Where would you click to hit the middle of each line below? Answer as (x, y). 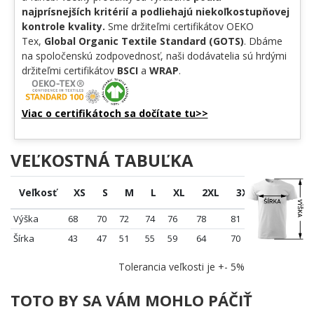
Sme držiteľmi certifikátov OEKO (179, 27)
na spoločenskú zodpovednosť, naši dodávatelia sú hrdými (154, 56)
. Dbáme (263, 41)
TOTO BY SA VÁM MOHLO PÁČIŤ (131, 300)
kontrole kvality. (63, 27)
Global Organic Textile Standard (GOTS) (144, 41)
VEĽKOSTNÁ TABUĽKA (102, 161)
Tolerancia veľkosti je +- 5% (182, 267)
